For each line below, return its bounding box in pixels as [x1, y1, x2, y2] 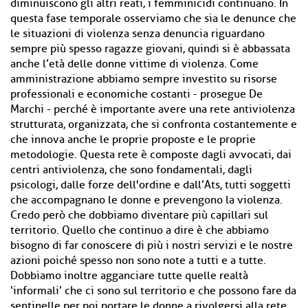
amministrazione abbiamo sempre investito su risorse [10, 72, 277, 86]
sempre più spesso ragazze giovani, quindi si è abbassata [10, 42, 290, 56]
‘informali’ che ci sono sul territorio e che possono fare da [10, 284, 296, 298]
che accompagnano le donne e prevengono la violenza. [10, 193, 283, 207]
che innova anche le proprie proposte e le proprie [10, 133, 256, 146]
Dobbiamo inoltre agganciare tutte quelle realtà [10, 269, 248, 283]
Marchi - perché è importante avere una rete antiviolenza [10, 102, 295, 116]
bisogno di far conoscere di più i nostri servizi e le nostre [10, 239, 293, 252]
